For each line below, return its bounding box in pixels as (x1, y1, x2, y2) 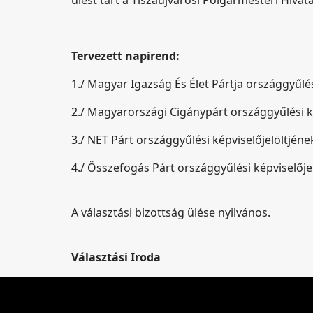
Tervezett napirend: (71, 48, 180, 64)
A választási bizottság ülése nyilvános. (71, 205, 270, 220)
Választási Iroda (71, 249, 161, 265)
